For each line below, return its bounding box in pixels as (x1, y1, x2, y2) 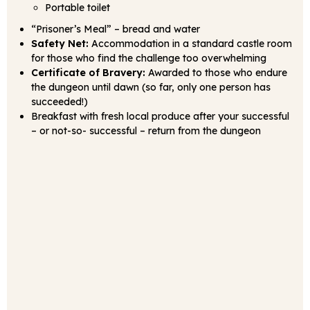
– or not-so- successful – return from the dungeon (31, 125, 261, 137)
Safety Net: (31, 37, 89, 50)
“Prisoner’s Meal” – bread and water (31, 23, 200, 35)
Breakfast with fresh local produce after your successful (31, 110, 289, 122)
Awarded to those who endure (145, 66, 287, 79)
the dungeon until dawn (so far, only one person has (31, 81, 271, 93)
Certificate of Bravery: (31, 66, 145, 79)
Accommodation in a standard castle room (89, 37, 292, 50)
